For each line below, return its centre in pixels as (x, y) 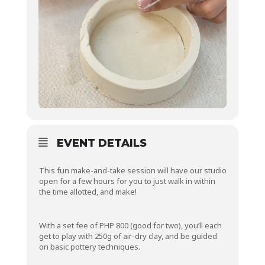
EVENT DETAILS (101, 143)
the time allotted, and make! (88, 191)
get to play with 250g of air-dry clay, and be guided (128, 236)
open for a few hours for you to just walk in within (127, 181)
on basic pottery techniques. (89, 246)
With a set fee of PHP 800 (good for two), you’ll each (130, 225)
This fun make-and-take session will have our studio (132, 170)
